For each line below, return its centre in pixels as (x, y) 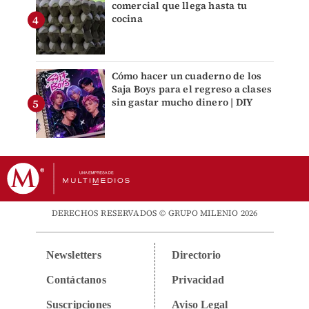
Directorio (196, 255)
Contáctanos (76, 280)
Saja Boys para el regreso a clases (192, 89)
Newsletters (73, 255)
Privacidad (198, 280)
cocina (127, 19)
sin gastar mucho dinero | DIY (182, 102)
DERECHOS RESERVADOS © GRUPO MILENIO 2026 (154, 213)
